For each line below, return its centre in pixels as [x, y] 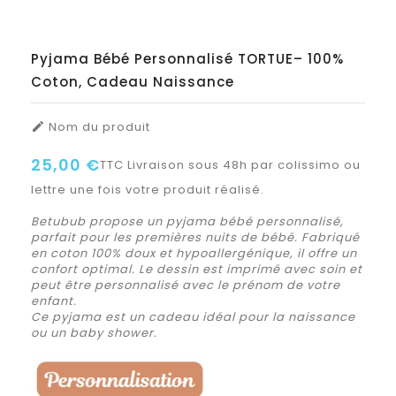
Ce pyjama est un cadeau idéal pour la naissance [193, 316]
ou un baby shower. [94, 332]
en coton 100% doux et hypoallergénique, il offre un [194, 253]
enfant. [54, 301]
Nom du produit [98, 126]
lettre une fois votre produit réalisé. [148, 189]
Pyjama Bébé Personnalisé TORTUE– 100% [187, 58]
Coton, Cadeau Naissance [133, 81]
